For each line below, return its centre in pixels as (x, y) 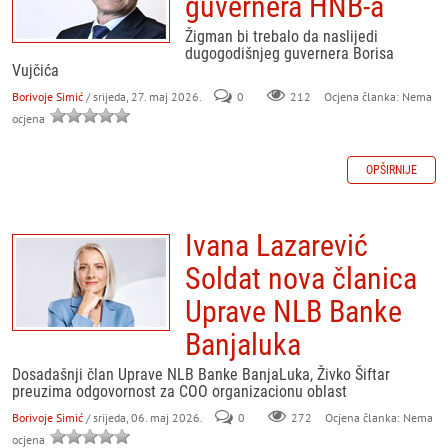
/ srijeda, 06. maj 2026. (144, 417)
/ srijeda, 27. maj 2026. (143, 96)
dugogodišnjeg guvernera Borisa (289, 53)
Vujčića (35, 70)
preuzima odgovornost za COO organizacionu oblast (179, 391)
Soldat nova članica (301, 278)
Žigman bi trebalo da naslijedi (281, 36)
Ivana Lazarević (276, 245)
